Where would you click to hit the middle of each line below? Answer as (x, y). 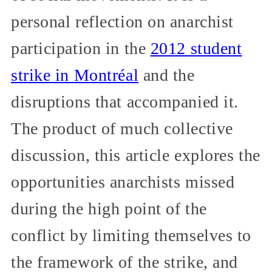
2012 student (196, 48)
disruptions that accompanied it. (125, 101)
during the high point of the (109, 208)
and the (167, 75)
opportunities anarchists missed (123, 182)
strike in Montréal (75, 75)
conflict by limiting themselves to (131, 235)
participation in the (81, 48)
